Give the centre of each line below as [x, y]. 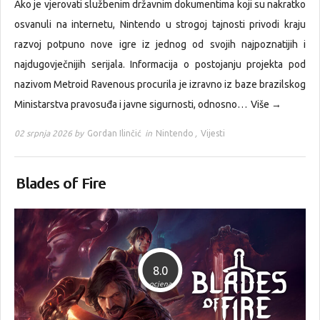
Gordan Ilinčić [114, 134]
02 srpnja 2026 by [50, 134]
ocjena [160, 284]
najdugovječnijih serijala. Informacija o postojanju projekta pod [160, 65]
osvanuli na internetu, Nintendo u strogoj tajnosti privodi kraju [160, 25]
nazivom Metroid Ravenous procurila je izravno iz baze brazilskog [160, 85]
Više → [266, 105]
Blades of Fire [61, 184]
